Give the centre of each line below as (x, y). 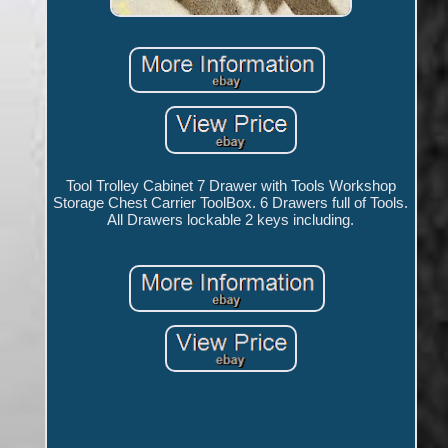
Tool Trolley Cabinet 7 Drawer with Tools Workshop (230, 186)
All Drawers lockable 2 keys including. (231, 220)
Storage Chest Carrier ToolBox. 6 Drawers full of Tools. (231, 203)
